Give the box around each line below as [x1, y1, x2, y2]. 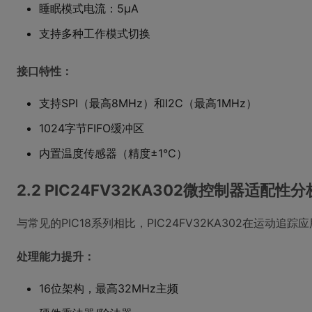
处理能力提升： [17, 249, 95, 263]
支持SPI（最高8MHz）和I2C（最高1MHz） [39, 96, 257, 110]
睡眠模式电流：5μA [39, 1, 139, 15]
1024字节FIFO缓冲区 [39, 121, 144, 135]
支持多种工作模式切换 [39, 26, 150, 40]
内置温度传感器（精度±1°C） [39, 146, 187, 160]
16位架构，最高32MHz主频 [39, 281, 178, 295]
